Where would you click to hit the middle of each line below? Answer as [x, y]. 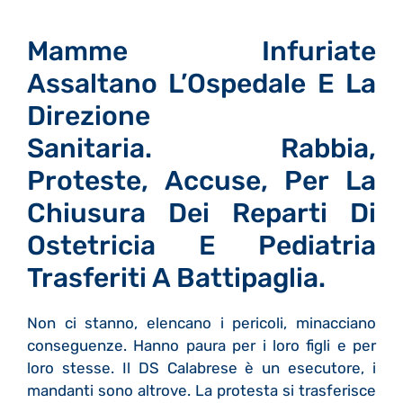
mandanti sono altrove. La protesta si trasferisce [201, 390]
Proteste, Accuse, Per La [201, 180]
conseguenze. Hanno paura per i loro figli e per [201, 345]
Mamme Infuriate [201, 51]
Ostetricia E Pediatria [201, 245]
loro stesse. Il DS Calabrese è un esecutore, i [201, 367]
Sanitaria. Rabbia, [201, 148]
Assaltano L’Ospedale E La [201, 83]
